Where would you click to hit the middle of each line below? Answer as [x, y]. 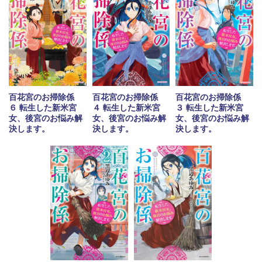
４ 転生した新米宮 [126, 108]
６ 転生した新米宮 [43, 107]
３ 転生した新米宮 [210, 107]
